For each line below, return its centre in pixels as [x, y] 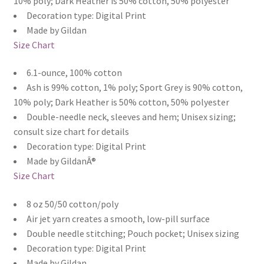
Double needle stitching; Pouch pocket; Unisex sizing [133, 233]
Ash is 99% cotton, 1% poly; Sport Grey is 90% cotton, [134, 88]
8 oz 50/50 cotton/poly [72, 204]
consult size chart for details [71, 132]
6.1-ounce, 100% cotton [74, 73]
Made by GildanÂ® [61, 161]
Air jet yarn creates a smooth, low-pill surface [118, 218]
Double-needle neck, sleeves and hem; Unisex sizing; [131, 117]
